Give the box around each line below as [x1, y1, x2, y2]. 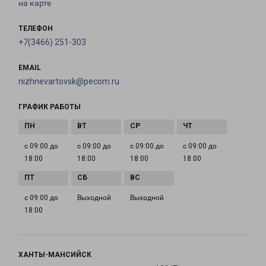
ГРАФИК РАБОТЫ [18, 103, 81, 112]
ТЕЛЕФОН [18, 24, 53, 33]
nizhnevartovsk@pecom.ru [18, 77, 119, 87]
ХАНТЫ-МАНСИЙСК [18, 251, 91, 259]
